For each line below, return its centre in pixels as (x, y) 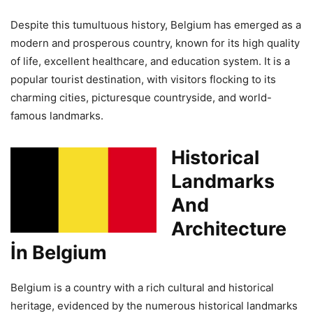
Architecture (229, 229)
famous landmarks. (57, 116)
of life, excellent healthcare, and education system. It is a (150, 61)
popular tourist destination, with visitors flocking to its (143, 80)
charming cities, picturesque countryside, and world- (141, 98)
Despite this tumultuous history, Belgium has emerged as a (156, 25)
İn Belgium (59, 253)
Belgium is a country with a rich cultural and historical (142, 288)
